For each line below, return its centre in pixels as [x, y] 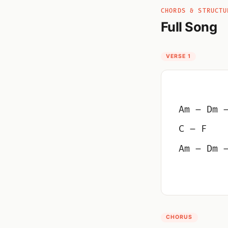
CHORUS [179, 217]
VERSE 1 [178, 56]
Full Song [189, 26]
